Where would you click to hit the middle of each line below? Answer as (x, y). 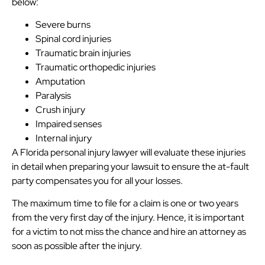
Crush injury (60, 109)
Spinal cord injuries (73, 38)
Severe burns (63, 24)
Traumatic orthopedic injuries (96, 67)
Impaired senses (69, 124)
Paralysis (53, 95)
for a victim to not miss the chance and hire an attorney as (129, 232)
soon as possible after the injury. (77, 246)
